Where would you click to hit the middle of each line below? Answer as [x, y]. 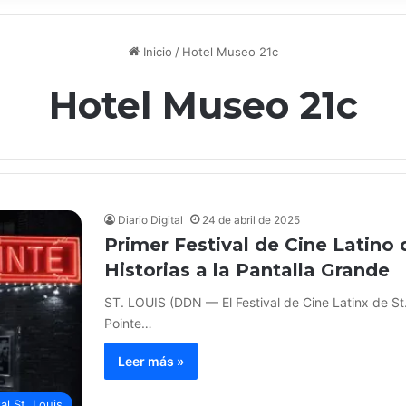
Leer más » [151, 361]
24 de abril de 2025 [251, 220]
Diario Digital [150, 220]
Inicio [155, 52]
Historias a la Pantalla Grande [247, 270]
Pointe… [128, 323]
